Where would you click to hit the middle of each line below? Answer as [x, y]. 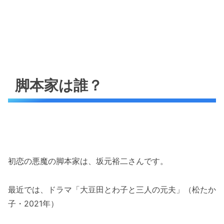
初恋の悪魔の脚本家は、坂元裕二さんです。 [88, 161]
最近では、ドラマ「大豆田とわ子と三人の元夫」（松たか [112, 189]
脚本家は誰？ [59, 85]
